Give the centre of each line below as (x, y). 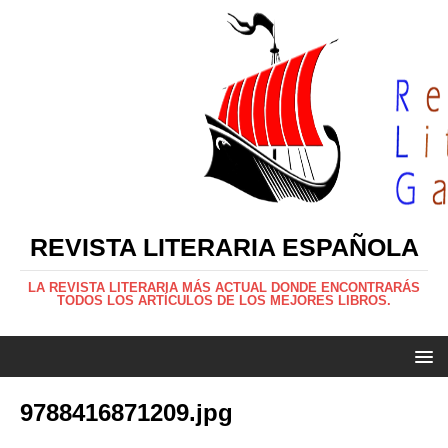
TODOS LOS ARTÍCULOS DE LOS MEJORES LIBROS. (224, 300)
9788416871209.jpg (126, 412)
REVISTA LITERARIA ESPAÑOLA (224, 247)
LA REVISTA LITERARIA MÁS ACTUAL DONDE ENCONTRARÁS (224, 287)
